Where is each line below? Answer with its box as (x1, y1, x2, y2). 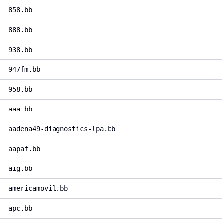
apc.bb (8, 204, 32, 212)
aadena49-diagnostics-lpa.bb (8, 125, 115, 133)
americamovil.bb (8, 184, 68, 192)
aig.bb (8, 165, 32, 172)
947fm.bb (8, 65, 40, 73)
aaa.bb (8, 105, 32, 113)
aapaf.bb (8, 145, 40, 153)
